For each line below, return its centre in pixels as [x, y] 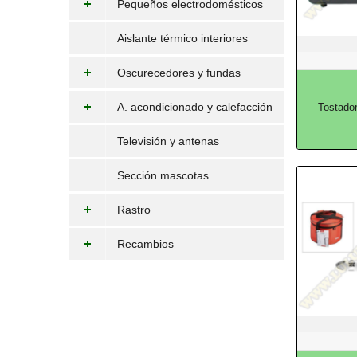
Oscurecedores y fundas [179, 73]
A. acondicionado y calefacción [195, 107]
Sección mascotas [163, 175]
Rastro [134, 210]
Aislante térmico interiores [182, 38]
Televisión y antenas [168, 141]
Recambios [145, 244]
